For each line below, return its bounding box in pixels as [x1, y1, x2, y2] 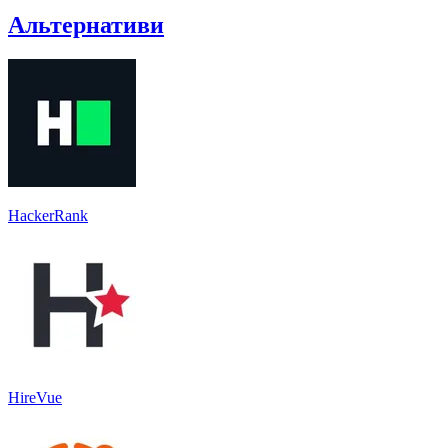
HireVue [8, 388, 62, 406]
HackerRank [8, 206, 88, 224]
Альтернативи [8, 11, 164, 38]
